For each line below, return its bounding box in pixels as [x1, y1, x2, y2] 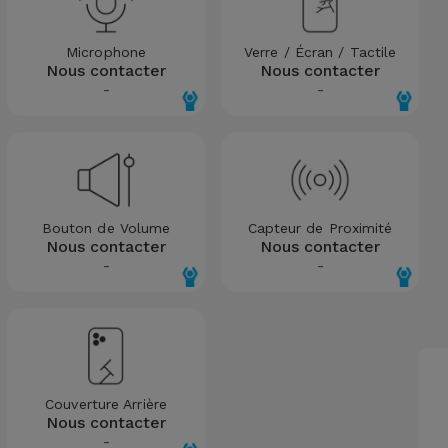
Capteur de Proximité [247, 219, 393, 236]
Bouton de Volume [41, 219, 171, 236]
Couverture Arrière [45, 395, 167, 412]
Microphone [66, 43, 147, 60]
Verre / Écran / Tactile [243, 43, 397, 60]
